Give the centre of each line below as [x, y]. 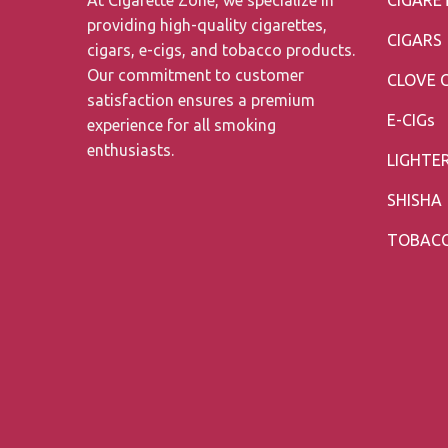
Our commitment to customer [195, 74]
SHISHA [414, 199]
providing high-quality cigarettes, [207, 24]
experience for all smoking [181, 124]
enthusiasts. [130, 149]
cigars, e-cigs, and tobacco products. [221, 49]
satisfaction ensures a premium [201, 99]
